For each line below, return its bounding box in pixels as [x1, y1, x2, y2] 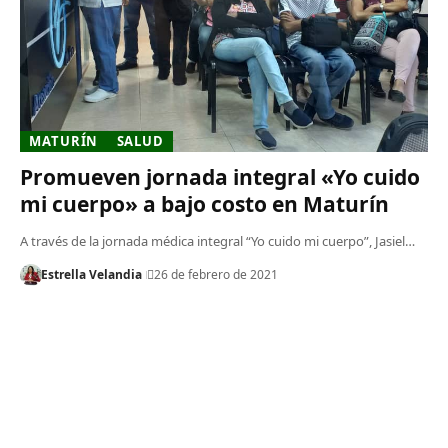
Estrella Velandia [40, 265, 142, 283]
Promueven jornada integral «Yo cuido [19, 162, 420, 191]
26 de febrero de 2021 [153, 265, 278, 283]
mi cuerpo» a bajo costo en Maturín [19, 189, 389, 218]
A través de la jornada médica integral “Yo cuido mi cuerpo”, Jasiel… [19, 231, 415, 250]
